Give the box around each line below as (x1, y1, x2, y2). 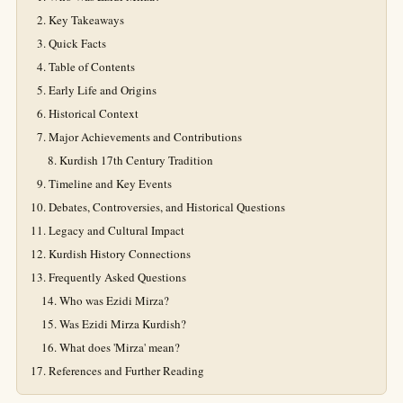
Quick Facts (49, 35, 106, 51)
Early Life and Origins (49, 82, 157, 98)
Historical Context (49, 105, 139, 121)
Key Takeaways (49, 12, 124, 28)
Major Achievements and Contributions (49, 129, 242, 145)
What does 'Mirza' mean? (59, 339, 180, 355)
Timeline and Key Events (49, 175, 172, 192)
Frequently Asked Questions (49, 269, 186, 285)
